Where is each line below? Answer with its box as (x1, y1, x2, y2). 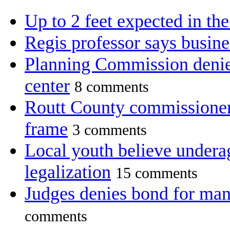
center (25, 75, 70, 97)
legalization (25, 162, 111, 183)
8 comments (74, 78, 149, 96)
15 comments (116, 164, 198, 182)
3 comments (72, 121, 147, 139)
